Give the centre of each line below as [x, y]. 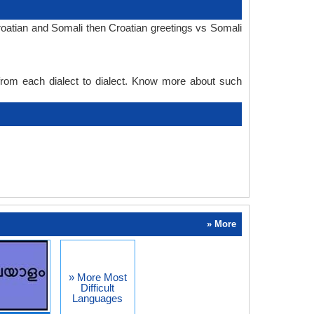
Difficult [97, 287]
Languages [97, 298]
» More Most [97, 277]
